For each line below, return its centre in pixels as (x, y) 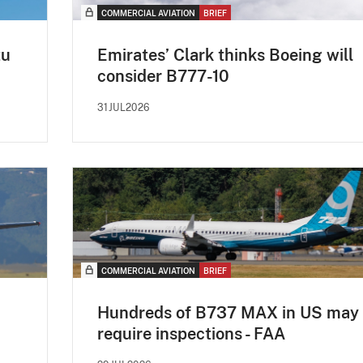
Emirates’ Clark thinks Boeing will (225, 55)
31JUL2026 (124, 107)
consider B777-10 (163, 76)
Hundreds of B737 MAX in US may (228, 312)
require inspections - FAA (191, 333)
